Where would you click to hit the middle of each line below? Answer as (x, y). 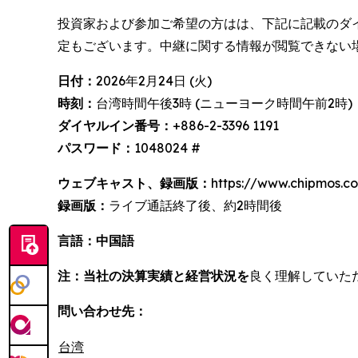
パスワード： (96, 148)
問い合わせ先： (102, 311)
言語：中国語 (96, 241)
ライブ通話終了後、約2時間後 (195, 206)
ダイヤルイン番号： (115, 126)
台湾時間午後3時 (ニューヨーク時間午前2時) (224, 103)
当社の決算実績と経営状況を (166, 276)
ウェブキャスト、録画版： (134, 183)
